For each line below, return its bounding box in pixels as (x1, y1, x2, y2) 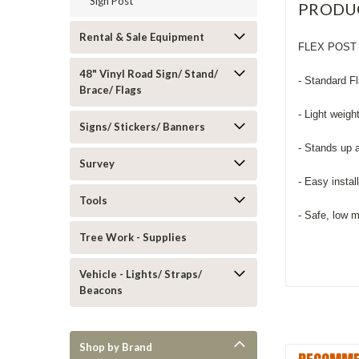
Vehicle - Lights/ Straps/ (79, 268, 202, 280)
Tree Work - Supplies (79, 231, 187, 244)
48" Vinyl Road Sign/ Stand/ (79, 67, 218, 80)
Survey (79, 157, 115, 170)
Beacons (79, 284, 123, 296)
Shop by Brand (79, 341, 152, 353)
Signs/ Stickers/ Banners (79, 120, 205, 133)
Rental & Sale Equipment (79, 30, 204, 43)
